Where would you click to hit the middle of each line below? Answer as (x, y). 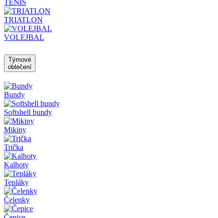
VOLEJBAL (24, 37)
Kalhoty (16, 164)
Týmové (20, 59)
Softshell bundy (28, 112)
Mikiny (15, 129)
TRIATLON (23, 19)
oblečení (20, 67)
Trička (14, 147)
